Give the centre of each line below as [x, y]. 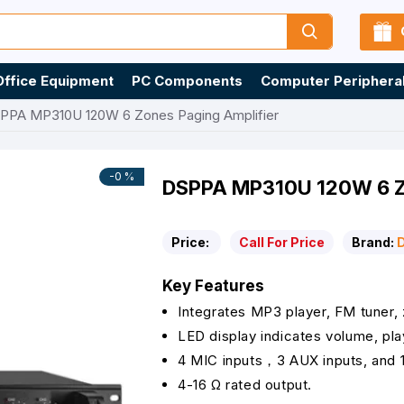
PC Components [187, 81]
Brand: [373, 242]
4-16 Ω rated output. [245, 385]
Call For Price [282, 242]
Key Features [213, 286]
